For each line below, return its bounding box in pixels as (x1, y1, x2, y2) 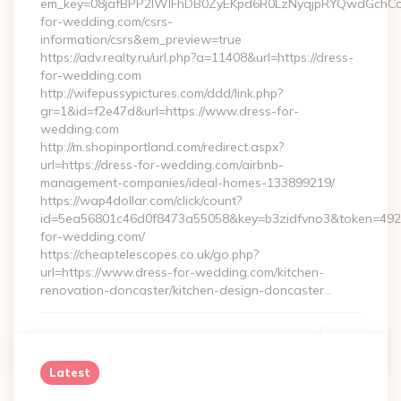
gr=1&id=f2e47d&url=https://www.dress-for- (40, 103, 299, 119)
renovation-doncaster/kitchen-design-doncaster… (40, 282, 332, 298)
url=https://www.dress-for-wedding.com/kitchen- (40, 264, 324, 280)
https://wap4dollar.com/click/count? (40, 192, 242, 209)
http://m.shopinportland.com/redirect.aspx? (40, 139, 284, 155)
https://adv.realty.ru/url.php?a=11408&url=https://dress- (40, 49, 354, 65)
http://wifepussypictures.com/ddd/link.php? (40, 85, 283, 101)
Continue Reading (55, 335, 175, 351)
